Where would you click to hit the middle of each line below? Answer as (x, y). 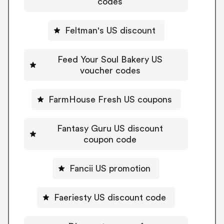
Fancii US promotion (110, 168)
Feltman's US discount (110, 30)
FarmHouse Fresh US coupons (110, 99)
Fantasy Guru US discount (110, 128)
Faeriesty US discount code (110, 197)
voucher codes (110, 70)
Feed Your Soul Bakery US (110, 59)
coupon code (110, 139)
